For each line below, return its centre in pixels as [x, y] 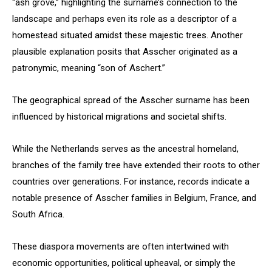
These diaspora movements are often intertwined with [121, 246]
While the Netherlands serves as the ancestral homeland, [125, 149]
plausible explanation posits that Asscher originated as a [125, 52]
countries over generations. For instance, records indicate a [131, 182]
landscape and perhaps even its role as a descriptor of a [124, 19]
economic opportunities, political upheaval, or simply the [124, 263]
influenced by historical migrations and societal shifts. [119, 117]
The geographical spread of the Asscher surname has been [131, 100]
